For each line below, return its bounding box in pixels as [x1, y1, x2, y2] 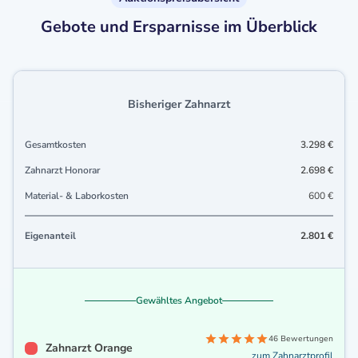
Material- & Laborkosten [25, 189, 129, 203]
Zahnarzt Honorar [25, 164, 100, 177]
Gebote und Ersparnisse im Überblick [41, 16, 317, 38]
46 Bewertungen [268, 333, 333, 345]
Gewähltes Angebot [136, 294, 222, 308]
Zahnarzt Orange [46, 340, 133, 356]
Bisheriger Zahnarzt [128, 97, 230, 113]
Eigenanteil [25, 229, 76, 243]
